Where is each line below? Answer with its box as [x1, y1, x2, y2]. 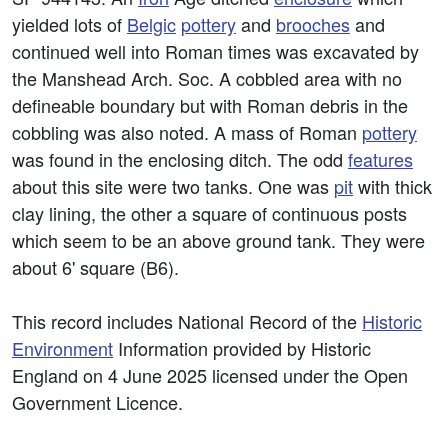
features [348, 146, 413, 172]
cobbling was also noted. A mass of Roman [12, 119, 362, 145]
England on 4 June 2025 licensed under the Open [12, 362, 408, 388]
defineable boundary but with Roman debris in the [12, 92, 408, 118]
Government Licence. [12, 389, 183, 415]
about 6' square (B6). [12, 254, 179, 280]
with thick [353, 173, 432, 199]
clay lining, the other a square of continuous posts [12, 200, 407, 226]
